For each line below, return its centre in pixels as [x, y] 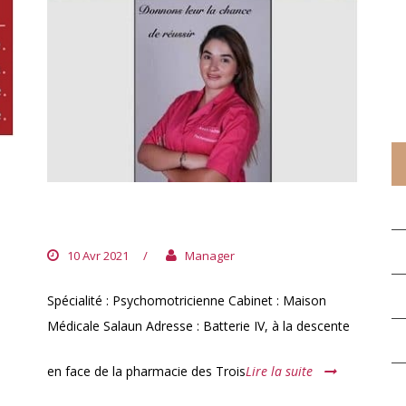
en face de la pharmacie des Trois [146, 372]
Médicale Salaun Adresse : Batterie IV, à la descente [198, 326]
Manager [210, 256]
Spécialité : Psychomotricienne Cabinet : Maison [187, 301]
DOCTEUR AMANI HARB [159, 220]
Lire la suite [279, 372]
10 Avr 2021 [98, 256]
